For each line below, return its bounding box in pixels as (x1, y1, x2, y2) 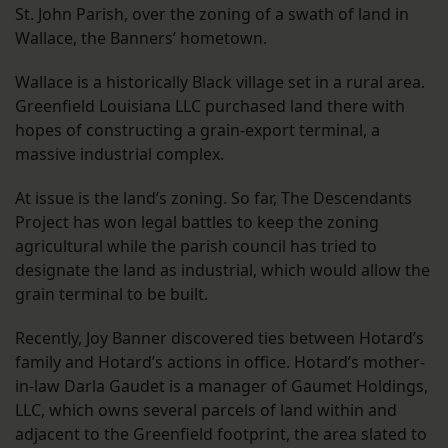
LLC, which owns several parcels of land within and (15, 398, 397, 421)
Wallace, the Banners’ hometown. (15, 26, 267, 49)
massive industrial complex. (15, 142, 224, 165)
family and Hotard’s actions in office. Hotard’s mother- (15, 350, 425, 373)
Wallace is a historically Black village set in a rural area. (15, 70, 425, 93)
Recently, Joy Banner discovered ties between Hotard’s (15, 326, 424, 349)
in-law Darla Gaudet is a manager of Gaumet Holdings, (15, 374, 428, 397)
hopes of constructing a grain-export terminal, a (15, 118, 380, 141)
